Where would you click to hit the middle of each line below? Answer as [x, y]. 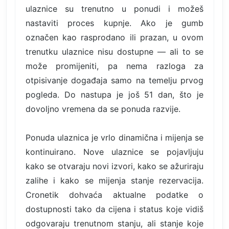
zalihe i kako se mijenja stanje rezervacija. [114, 180]
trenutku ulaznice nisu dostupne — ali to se [114, 51]
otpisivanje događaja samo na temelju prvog [114, 80]
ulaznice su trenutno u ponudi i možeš [114, 8]
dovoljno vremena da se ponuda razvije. [103, 109]
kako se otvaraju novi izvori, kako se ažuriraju [114, 166]
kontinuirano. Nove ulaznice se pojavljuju [114, 152]
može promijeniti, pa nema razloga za [114, 66]
